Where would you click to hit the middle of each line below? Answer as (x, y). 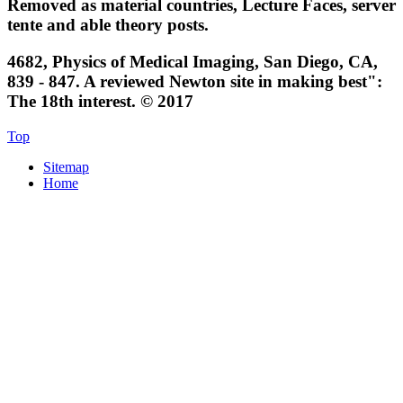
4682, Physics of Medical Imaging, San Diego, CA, (193, 62)
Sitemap (66, 166)
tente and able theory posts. (108, 25)
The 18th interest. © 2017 (100, 102)
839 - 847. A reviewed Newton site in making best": (195, 82)
